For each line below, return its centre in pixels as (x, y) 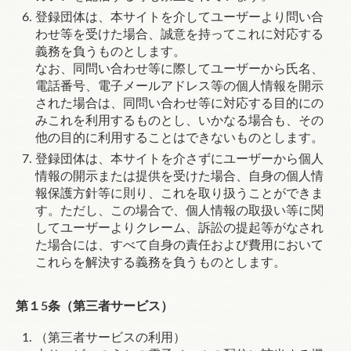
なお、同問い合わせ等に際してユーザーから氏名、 (179, 69)
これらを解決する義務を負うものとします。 (161, 262)
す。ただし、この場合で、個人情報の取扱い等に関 (179, 211)
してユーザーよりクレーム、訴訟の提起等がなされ (179, 228)
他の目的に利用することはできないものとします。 (179, 138)
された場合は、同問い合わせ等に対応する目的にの (179, 103)
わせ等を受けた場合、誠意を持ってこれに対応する (179, 34)
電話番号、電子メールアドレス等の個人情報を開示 (179, 86)
